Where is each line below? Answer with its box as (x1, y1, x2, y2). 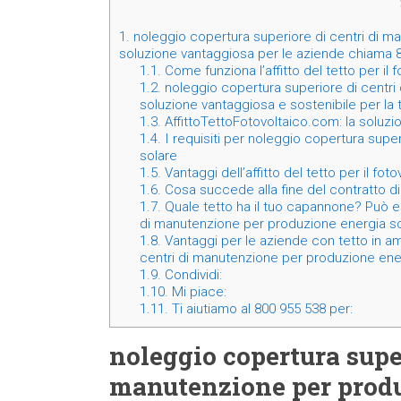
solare (139, 148, 177, 165)
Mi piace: (167, 284, 226, 301)
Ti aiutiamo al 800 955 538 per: (167, 301, 353, 318)
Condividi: (160, 267, 222, 284)
